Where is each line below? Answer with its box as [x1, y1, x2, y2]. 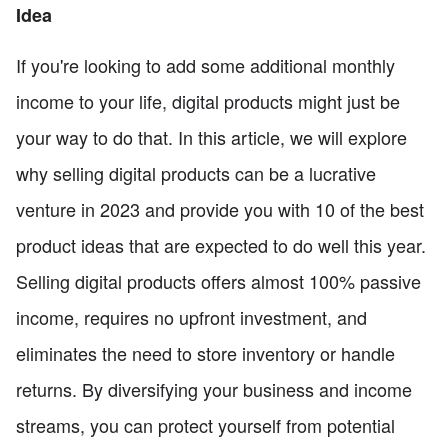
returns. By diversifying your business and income [16, 376, 412, 403]
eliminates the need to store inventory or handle [16, 340, 395, 367]
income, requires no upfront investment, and [16, 304, 367, 331]
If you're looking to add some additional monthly [16, 52, 395, 79]
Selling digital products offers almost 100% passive [16, 268, 421, 295]
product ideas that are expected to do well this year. [16, 232, 426, 259]
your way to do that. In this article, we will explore [16, 124, 407, 151]
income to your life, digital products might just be [16, 88, 400, 115]
